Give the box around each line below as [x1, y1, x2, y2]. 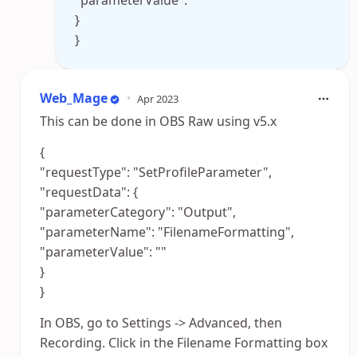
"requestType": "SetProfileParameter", [40, 163, 272, 181]
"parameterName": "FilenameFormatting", [40, 223, 294, 241]
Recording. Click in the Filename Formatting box [40, 334, 328, 351]
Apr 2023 [137, 91, 178, 106]
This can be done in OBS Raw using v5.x [40, 112, 277, 130]
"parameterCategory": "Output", [40, 203, 236, 221]
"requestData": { [40, 183, 138, 201]
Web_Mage [40, 89, 108, 107]
